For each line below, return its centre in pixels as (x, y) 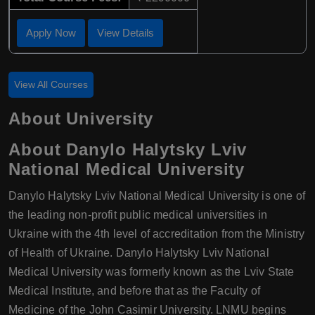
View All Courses (51, 85)
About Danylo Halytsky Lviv (128, 150)
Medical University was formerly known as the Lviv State (152, 272)
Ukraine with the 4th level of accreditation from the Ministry (157, 234)
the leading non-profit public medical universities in (138, 215)
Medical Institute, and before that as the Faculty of (134, 291)
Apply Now (51, 33)
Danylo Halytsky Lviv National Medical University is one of (157, 196)
